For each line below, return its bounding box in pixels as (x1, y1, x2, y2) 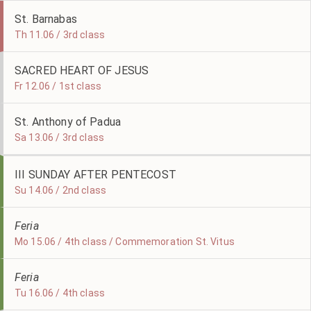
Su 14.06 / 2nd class (15, 185, 106, 196)
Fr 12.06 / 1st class (15, 81, 101, 92)
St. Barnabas (15, 12, 77, 26)
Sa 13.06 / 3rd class (15, 132, 104, 143)
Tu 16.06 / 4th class (15, 287, 105, 299)
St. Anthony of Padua (15, 115, 121, 128)
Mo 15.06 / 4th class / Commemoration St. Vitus (15, 236, 235, 247)
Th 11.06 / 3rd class (15, 29, 105, 40)
